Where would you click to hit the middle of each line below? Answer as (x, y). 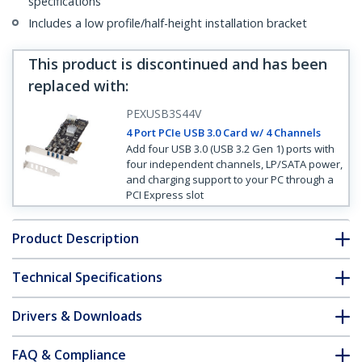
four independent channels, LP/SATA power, (234, 164)
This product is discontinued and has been (178, 64)
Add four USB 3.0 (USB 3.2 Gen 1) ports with (230, 149)
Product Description (76, 239)
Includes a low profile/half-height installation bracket (168, 23)
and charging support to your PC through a (229, 180)
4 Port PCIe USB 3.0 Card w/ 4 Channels (223, 133)
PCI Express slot (164, 195)
